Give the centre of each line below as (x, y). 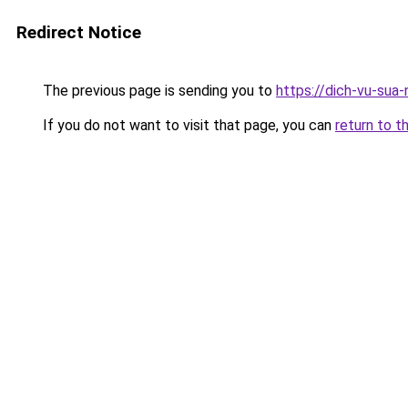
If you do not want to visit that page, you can (187, 125)
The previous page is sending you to (158, 91)
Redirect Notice (79, 32)
